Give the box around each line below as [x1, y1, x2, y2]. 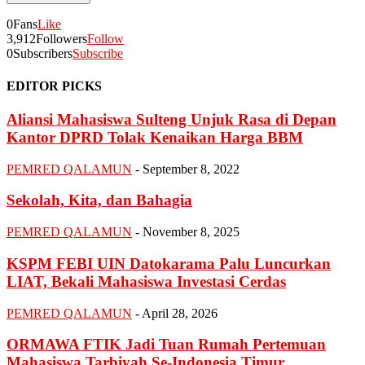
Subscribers [13, 46, 73, 61]
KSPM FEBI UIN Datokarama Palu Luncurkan [7, 254, 331, 272]
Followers [36, 32, 87, 46]
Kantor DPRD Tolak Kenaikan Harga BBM [7, 128, 303, 146]
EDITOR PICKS [7, 78, 102, 93]
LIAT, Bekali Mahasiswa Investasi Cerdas [7, 272, 286, 290]
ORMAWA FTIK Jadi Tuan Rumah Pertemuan [7, 336, 326, 354]
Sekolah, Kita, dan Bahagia [7, 191, 192, 209]
